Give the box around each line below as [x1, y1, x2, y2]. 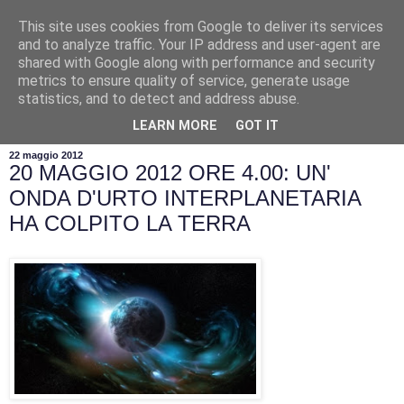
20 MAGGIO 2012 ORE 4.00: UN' [9, 160, 331, 185]
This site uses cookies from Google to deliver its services [18, 18, 383, 35]
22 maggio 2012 [9, 149, 83, 161]
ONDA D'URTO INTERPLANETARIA [9, 185, 361, 210]
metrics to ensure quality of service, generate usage [18, 72, 350, 89]
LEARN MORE [133, 118, 217, 134]
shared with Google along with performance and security [18, 54, 375, 71]
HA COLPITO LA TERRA [9, 210, 251, 235]
